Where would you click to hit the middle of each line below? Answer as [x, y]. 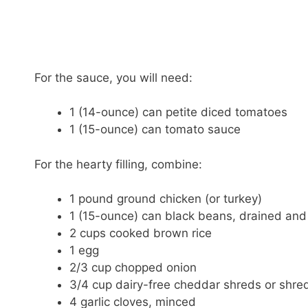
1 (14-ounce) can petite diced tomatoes [178, 112]
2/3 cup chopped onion [133, 268]
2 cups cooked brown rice [141, 233]
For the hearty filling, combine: [118, 164]
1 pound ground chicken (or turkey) [166, 199]
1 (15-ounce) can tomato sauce [155, 130]
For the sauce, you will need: [113, 77]
